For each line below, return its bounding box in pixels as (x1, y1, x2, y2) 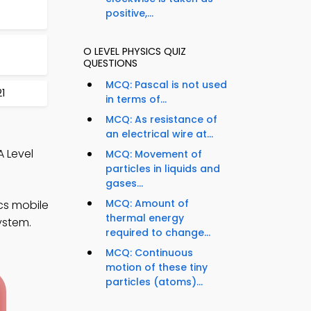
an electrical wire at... (106, 127, 213, 142)
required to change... (106, 226, 210, 240)
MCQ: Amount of (106, 196, 189, 211)
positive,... (106, 6, 153, 21)
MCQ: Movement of (106, 147, 202, 162)
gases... (106, 176, 143, 191)
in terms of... (106, 92, 167, 107)
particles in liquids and (106, 162, 220, 176)
